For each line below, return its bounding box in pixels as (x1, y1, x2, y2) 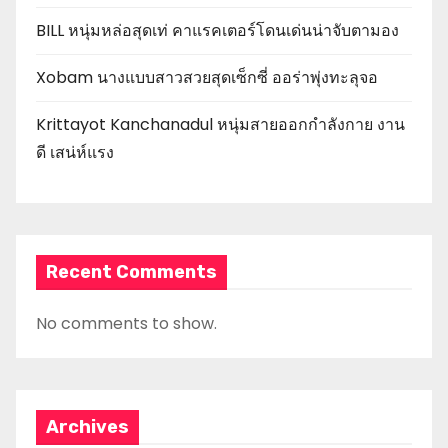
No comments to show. (36, 312, 217, 336)
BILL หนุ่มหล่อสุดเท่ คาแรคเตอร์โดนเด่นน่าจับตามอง (36, 19, 399, 43)
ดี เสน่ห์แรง (36, 141, 114, 165)
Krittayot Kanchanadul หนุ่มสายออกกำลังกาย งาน (36, 113, 405, 137)
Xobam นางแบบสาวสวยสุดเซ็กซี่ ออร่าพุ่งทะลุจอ (36, 66, 378, 90)
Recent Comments (46, 261, 217, 284)
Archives (46, 416, 129, 439)
